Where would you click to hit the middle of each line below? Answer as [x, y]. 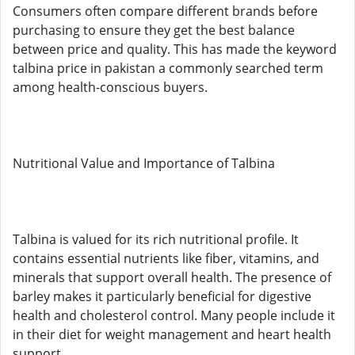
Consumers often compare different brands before [165, 11]
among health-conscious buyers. [110, 87]
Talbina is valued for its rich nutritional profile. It [156, 239]
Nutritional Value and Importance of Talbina [144, 163]
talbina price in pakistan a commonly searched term [168, 68]
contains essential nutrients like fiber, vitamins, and [166, 258]
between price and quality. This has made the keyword [175, 49]
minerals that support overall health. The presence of [172, 277]
